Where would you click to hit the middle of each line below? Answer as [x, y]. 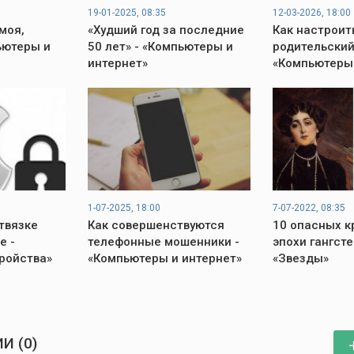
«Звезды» [301, 258]
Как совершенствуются [156, 225]
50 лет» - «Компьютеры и [160, 47]
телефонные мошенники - [163, 242]
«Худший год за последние [166, 30]
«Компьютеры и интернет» [164, 258]
